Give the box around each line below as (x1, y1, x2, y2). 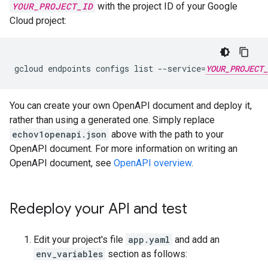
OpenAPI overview (114, 157, 191, 169)
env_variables (36, 248, 103, 260)
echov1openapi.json (12, 129, 106, 140)
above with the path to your (109, 129, 224, 140)
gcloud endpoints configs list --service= (14, 63, 206, 74)
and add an (172, 234, 220, 245)
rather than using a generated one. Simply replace (10, 114, 215, 126)
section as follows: (105, 248, 187, 260)
